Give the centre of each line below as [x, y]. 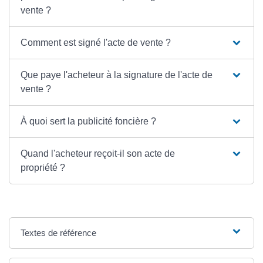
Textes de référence [59, 233]
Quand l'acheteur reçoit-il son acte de [98, 154]
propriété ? [43, 168]
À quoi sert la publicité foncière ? [89, 122]
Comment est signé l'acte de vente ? [96, 43]
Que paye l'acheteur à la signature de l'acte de [117, 75]
